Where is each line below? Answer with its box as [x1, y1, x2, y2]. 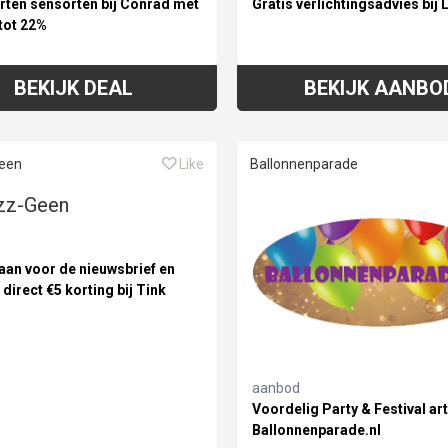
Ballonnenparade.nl [251, 422, 381, 439]
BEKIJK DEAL [14, 75, 134, 100]
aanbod [251, 380, 300, 397]
